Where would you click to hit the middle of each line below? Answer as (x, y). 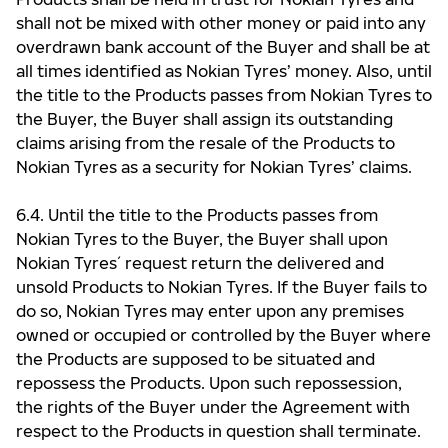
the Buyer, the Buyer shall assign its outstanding (204, 119)
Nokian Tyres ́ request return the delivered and (200, 263)
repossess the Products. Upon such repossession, (209, 383)
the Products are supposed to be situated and (195, 359)
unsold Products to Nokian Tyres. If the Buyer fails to (221, 287)
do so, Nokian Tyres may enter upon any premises (210, 311)
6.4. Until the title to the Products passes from (197, 215)
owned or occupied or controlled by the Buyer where (223, 335)
